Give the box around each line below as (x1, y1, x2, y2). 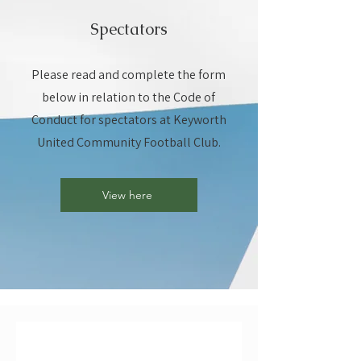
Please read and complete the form (31, 66, 226, 83)
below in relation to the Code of (42, 89, 215, 106)
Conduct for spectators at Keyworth (31, 111, 226, 128)
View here (102, 188, 152, 202)
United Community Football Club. (36, 134, 221, 151)
